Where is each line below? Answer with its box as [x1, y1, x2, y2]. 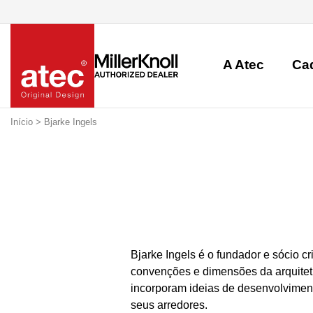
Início [10, 117, 33, 127]
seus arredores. [131, 299, 208, 312]
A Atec [223, 57, 264, 72]
